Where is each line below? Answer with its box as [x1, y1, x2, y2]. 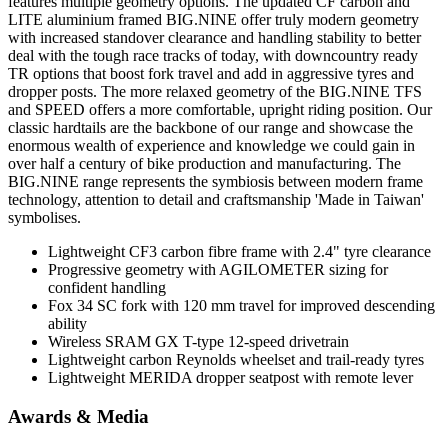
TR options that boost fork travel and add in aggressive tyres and [8, 65, 414, 83]
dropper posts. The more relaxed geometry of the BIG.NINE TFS [8, 83, 422, 101]
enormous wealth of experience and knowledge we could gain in [8, 137, 415, 155]
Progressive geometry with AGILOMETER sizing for [48, 261, 388, 279]
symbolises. [8, 209, 81, 227]
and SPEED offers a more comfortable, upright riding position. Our [8, 101, 432, 119]
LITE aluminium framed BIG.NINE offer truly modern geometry [8, 11, 419, 29]
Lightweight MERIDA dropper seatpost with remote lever [48, 369, 413, 387]
